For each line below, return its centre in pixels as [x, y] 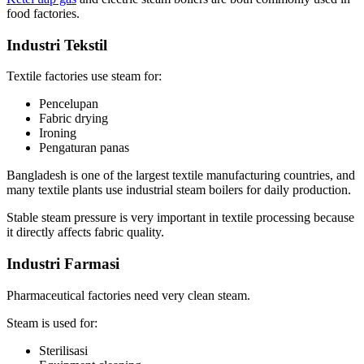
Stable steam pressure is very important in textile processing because [180, 218]
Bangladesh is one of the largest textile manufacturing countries [168, 175]
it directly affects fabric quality [84, 232]
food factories [41, 14]
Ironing [58, 133]
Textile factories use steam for [82, 76]
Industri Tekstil [57, 45]
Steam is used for [50, 323]
